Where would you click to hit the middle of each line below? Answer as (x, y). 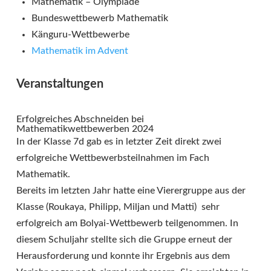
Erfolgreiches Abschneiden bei (80, 119)
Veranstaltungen (60, 84)
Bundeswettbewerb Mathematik (100, 18)
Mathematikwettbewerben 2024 (85, 129)
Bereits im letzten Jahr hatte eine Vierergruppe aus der (131, 191)
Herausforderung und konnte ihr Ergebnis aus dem (123, 256)
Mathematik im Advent (80, 51)
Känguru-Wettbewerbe (80, 35)
